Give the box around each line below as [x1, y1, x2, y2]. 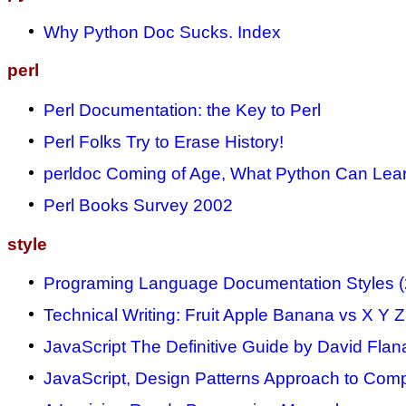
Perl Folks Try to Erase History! [43, 132, 284, 151]
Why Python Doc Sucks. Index [43, 22, 281, 42]
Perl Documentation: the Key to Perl [43, 101, 321, 120]
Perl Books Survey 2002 [43, 196, 233, 215]
